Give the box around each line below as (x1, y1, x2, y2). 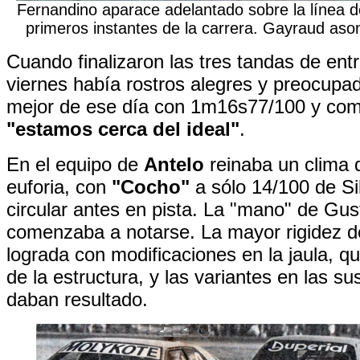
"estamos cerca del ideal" (6, 118, 239, 140)
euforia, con (6, 176, 112, 198)
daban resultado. (6, 288, 148, 310)
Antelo (144, 153, 204, 175)
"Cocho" (112, 176, 190, 198)
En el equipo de (6, 153, 144, 175)
